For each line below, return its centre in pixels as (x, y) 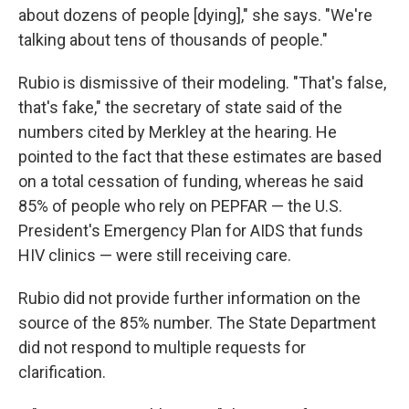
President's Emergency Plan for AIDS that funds (191, 231)
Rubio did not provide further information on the (189, 299)
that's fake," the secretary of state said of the (180, 108)
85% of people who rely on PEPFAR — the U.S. (180, 206)
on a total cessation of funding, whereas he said (191, 182)
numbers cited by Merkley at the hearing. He (178, 132)
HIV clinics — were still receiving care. (155, 256)
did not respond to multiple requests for (162, 348)
